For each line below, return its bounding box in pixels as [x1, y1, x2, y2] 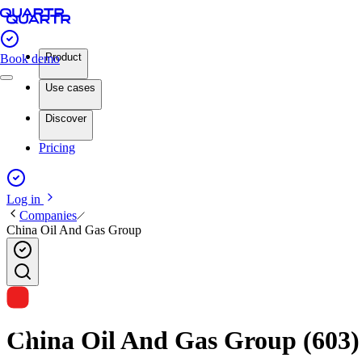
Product [45, 51, 82, 63]
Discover [45, 112, 86, 124]
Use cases [45, 82, 95, 94]
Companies [19, 208, 77, 222]
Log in [6, 192, 44, 206]
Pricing [39, 141, 75, 154]
